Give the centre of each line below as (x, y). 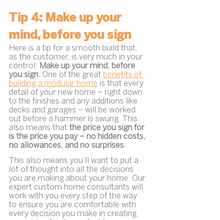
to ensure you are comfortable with (73, 205)
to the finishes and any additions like (74, 102)
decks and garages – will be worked (73, 110)
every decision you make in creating (74, 214)
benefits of (123, 75)
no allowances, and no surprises (66, 146)
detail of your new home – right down (77, 93)
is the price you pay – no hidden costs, (78, 137)
